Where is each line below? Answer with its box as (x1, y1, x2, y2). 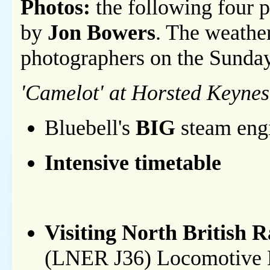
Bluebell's (45, 116, 136, 140)
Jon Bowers (48, 20, 155, 45)
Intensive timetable (45, 151, 221, 175)
